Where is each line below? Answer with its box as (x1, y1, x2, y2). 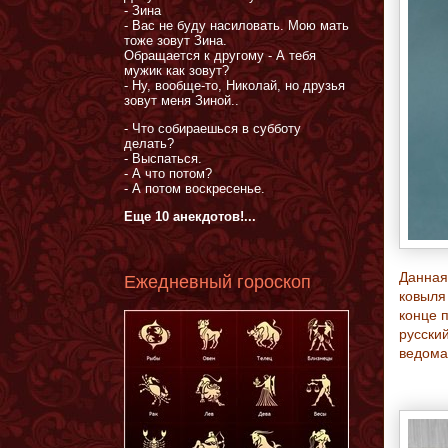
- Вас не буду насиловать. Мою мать (124, 18, 349, 34)
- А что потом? (124, 166, 212, 182)
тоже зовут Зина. (124, 33, 227, 49)
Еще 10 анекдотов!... (124, 209, 256, 225)
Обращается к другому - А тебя (124, 48, 316, 64)
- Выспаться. (124, 151, 202, 167)
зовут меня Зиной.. (124, 93, 239, 109)
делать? (124, 136, 174, 152)
